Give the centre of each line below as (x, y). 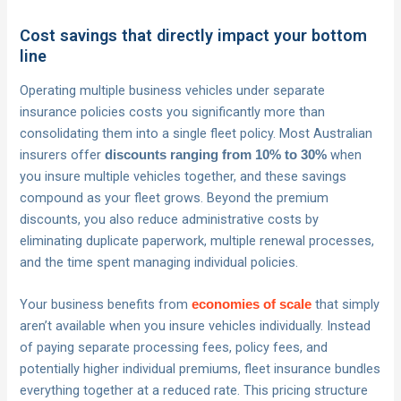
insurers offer (63, 155)
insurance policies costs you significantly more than (173, 112)
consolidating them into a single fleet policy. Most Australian (196, 134)
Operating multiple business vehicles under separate (173, 91)
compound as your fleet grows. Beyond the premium (175, 198)
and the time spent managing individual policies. (159, 263)
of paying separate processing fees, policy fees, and (174, 348)
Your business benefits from (106, 305)
